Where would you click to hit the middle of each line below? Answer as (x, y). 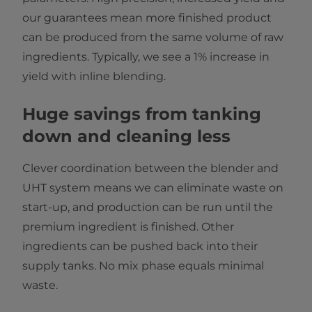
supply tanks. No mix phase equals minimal (143, 266)
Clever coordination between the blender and (150, 168)
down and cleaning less (126, 136)
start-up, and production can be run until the (148, 207)
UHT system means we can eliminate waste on (153, 188)
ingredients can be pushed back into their (140, 246)
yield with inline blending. (94, 76)
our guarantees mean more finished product (147, 18)
